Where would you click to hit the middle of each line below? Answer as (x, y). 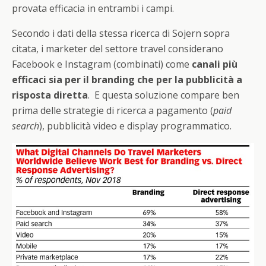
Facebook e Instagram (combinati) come (102, 64)
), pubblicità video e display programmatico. (135, 126)
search (26, 126)
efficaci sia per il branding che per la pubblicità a (127, 79)
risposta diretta (50, 95)
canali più (215, 64)
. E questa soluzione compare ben (164, 95)
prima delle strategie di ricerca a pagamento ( (113, 110)
